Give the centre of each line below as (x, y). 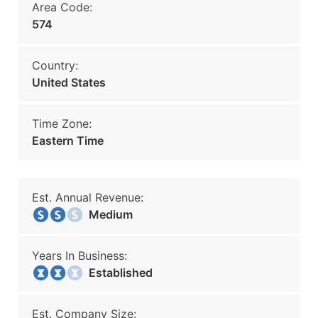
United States (69, 82)
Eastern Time (68, 141)
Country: (55, 65)
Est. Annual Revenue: (88, 197)
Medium (106, 214)
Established (116, 273)
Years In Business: (79, 256)
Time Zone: (62, 124)
